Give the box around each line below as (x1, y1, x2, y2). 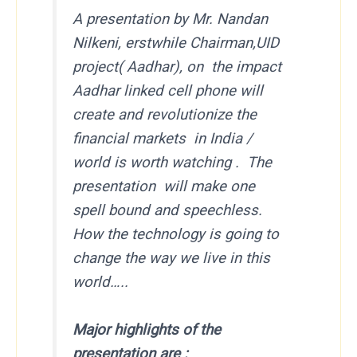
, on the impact (179, 58, 282, 76)
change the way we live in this (73, 249, 271, 268)
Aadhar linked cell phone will (73, 82, 264, 100)
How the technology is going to (73, 226, 280, 244)
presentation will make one (73, 178, 256, 196)
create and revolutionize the (73, 106, 257, 124)
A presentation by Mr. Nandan (73, 10, 269, 29)
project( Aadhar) (73, 58, 180, 76)
